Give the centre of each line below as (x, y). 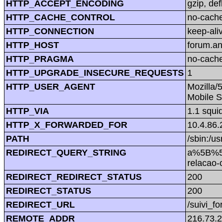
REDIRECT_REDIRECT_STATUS (74, 177)
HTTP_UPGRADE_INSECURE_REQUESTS (95, 73)
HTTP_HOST (32, 45)
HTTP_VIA (28, 111)
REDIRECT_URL (40, 204)
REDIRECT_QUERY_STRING (66, 152)
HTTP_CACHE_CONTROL (60, 17)
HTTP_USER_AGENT (51, 86)
